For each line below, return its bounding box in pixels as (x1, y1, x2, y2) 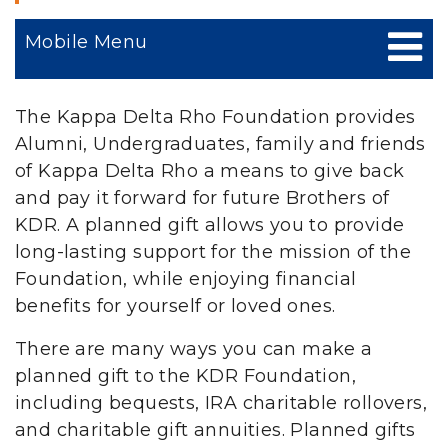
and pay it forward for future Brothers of (15, 187, 390, 209)
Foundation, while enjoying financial (15, 268, 357, 290)
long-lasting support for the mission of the (15, 241, 412, 263)
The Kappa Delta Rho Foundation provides (15, 106, 416, 128)
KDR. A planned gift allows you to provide (15, 214, 405, 236)
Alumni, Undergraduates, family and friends (15, 133, 426, 155)
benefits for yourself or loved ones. (15, 295, 341, 317)
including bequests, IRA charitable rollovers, (15, 392, 427, 414)
